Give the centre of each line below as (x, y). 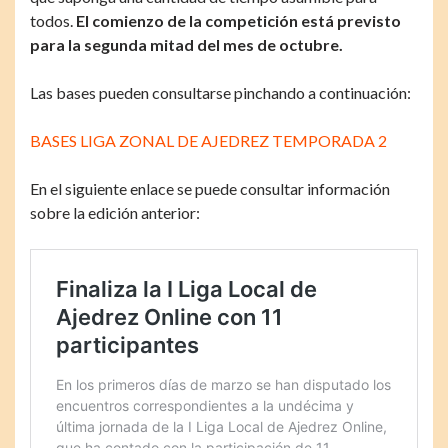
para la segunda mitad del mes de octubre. (186, 44)
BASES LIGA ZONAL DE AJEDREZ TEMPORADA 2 (208, 140)
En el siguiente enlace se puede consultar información (210, 188)
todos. (53, 20)
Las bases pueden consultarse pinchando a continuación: (220, 92)
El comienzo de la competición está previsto (238, 20)
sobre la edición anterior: (115, 212)
